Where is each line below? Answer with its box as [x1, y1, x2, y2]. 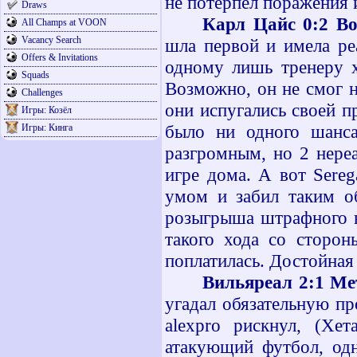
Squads [22, 69, 49, 80]
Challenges [22, 87, 63, 98]
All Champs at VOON [22, 17, 107, 28]
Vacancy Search [22, 34, 81, 45]
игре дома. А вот [165, 164, 314, 185]
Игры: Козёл [22, 104, 72, 116]
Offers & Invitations [22, 52, 98, 63]
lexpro [173, 315, 221, 335]
